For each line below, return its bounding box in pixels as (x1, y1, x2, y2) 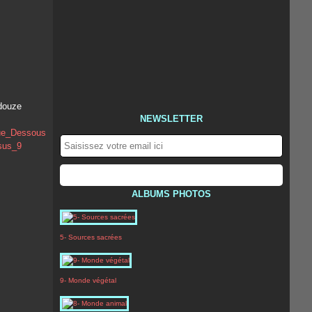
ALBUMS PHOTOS (132, 189, 211, 199)
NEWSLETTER (140, 114, 203, 124)
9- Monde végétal (60, 276, 116, 284)
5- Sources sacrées (60, 233, 122, 241)
